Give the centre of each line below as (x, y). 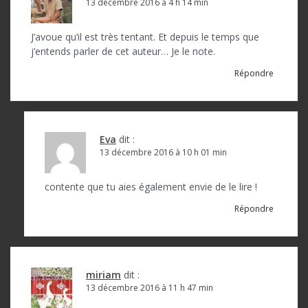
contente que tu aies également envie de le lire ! (151, 187)
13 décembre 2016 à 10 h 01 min (163, 152)
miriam (103, 275)
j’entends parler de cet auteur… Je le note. (123, 51)
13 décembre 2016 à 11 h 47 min (150, 288)
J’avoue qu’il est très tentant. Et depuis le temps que (145, 37)
